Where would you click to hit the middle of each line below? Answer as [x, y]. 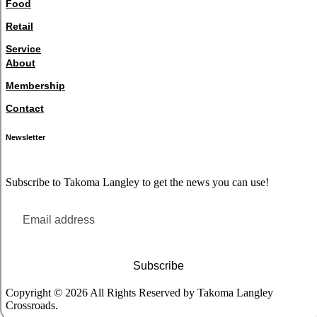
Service [23, 48]
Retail [19, 26]
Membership [35, 85]
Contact [25, 108]
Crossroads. [32, 305]
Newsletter [25, 137]
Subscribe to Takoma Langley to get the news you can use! [137, 182]
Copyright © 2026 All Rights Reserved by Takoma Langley [139, 292]
